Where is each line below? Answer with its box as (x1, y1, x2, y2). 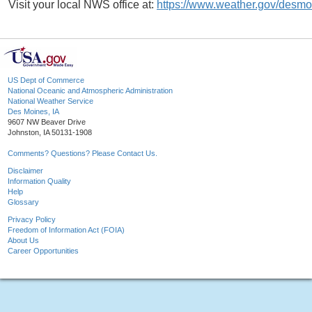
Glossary (8, 198, 39, 207)
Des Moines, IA (8, 107, 59, 116)
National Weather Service (8, 97, 93, 106)
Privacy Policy (8, 215, 56, 224)
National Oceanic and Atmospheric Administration (8, 86, 173, 95)
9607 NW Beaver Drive (8, 118, 86, 127)
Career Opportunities (8, 247, 79, 256)
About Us (8, 236, 39, 245)
